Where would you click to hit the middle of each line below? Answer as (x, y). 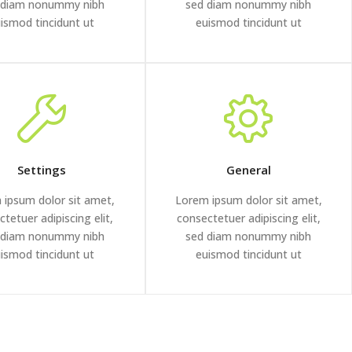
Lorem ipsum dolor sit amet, (248, 200)
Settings (41, 170)
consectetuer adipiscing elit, (248, 218)
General (248, 170)
